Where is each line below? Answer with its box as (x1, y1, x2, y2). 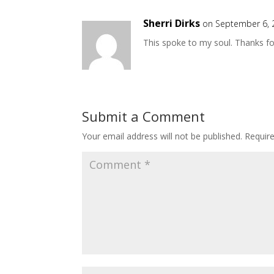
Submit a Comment (82, 107, 206, 126)
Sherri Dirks (143, 17, 201, 31)
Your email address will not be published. (82, 130, 243, 143)
